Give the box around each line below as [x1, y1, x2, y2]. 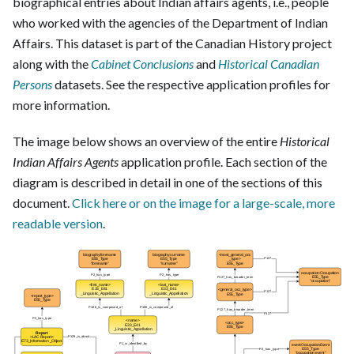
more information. [13, 96, 110, 112]
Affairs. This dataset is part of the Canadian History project [13, 35, 332, 51]
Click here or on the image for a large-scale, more [72, 194, 335, 210]
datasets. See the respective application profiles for [52, 76, 330, 92]
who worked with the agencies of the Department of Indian [13, 14, 328, 30]
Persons [13, 76, 52, 92]
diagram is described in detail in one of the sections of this [13, 174, 322, 190]
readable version [13, 215, 103, 231]
